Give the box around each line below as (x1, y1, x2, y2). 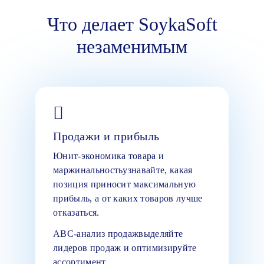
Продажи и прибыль (53, 129, 160, 143)
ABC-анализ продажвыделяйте (53, 228, 183, 239)
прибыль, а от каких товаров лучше (53, 193, 203, 203)
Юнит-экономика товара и (53, 150, 164, 161)
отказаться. (53, 207, 100, 217)
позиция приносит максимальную (53, 179, 196, 189)
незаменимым (77, 35, 187, 57)
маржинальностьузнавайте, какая (53, 164, 193, 175)
